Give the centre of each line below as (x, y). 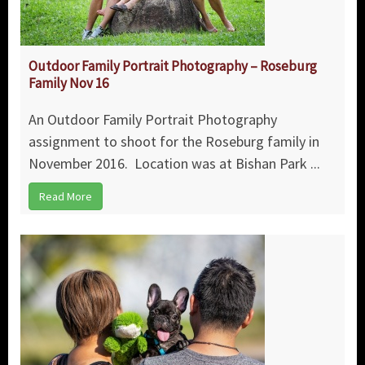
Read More (66, 197)
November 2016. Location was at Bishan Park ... (174, 164)
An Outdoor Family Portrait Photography (153, 120)
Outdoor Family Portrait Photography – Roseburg (173, 66)
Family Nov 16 (68, 84)
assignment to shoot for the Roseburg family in (174, 142)
